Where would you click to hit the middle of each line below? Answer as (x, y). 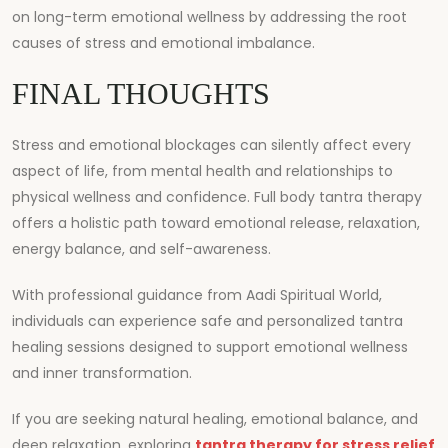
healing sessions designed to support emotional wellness (210, 346)
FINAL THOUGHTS (141, 93)
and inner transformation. (102, 372)
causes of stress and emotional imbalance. (163, 42)
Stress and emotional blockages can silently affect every (211, 144)
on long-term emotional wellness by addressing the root (209, 16)
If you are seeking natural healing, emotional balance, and (215, 418)
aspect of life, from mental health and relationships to (202, 170)
